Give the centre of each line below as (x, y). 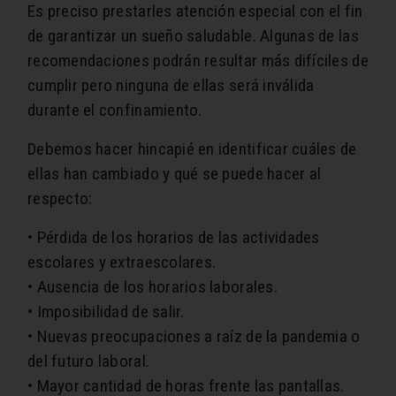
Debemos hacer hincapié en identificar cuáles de (192, 149)
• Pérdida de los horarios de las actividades (174, 238)
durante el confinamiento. (115, 110)
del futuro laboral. (89, 362)
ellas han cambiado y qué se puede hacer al (175, 174)
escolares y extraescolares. (122, 263)
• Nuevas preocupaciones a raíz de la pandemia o (194, 337)
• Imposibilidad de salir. (106, 312)
